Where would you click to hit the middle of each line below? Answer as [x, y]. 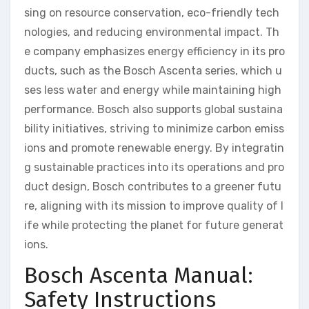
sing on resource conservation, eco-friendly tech [152, 13]
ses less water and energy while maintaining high [153, 90]
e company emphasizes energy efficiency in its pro [154, 52]
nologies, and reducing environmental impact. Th [152, 32]
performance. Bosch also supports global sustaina [153, 110]
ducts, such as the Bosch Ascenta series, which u [153, 71]
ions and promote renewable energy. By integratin [154, 148]
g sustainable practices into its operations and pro [154, 168]
